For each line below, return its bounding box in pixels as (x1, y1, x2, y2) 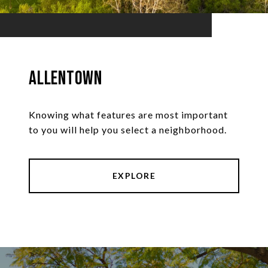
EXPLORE (112, 170, 156, 181)
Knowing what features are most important (29, 109, 228, 121)
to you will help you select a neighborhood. (29, 124, 227, 136)
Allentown (29, 67, 102, 91)
